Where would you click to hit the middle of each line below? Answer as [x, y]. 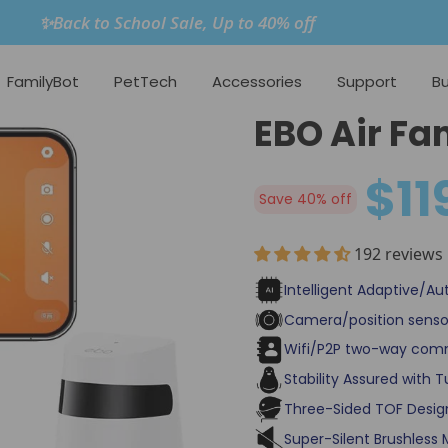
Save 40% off [305, 199]
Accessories [256, 81]
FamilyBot [42, 81]
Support [366, 81]
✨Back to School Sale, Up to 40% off [177, 22]
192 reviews [398, 254]
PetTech [145, 81]
